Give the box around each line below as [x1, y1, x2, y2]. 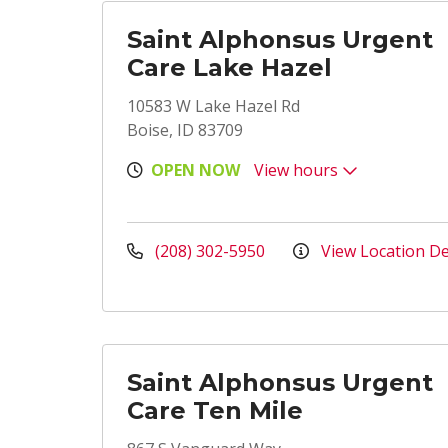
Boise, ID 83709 [127, 119, 243, 141]
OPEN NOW [151, 159, 240, 181]
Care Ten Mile [127, 396, 303, 425]
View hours [254, 159, 342, 181]
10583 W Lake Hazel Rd [127, 95, 300, 117]
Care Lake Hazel [127, 53, 332, 82]
